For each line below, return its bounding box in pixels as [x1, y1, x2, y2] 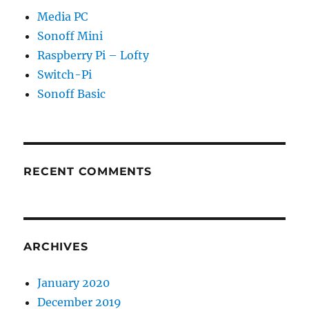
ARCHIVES [23, 240, 88, 254]
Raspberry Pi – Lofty [37, 48, 150, 63]
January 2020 [37, 276, 110, 290]
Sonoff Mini [37, 29, 103, 43]
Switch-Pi [37, 68, 92, 82]
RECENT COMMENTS [23, 165, 152, 179]
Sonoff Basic [37, 87, 106, 101]
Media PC [37, 10, 88, 24]
